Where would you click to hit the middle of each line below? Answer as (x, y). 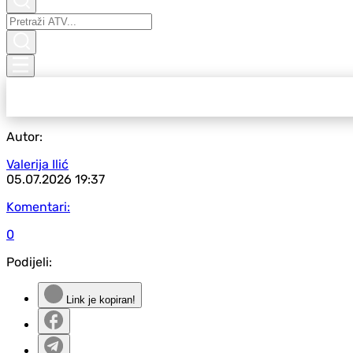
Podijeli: (29, 262)
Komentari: (38, 207)
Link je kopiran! (99, 300)
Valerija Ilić (37, 164)
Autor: (24, 137)
